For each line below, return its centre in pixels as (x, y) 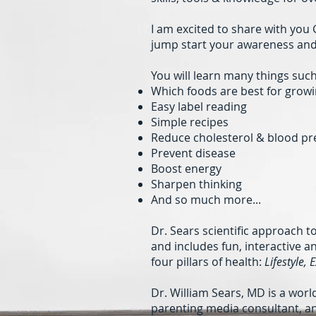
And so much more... (206, 199)
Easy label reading (199, 106)
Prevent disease (193, 153)
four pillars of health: (208, 261)
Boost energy (186, 168)
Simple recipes (190, 122)
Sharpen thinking (196, 184)
